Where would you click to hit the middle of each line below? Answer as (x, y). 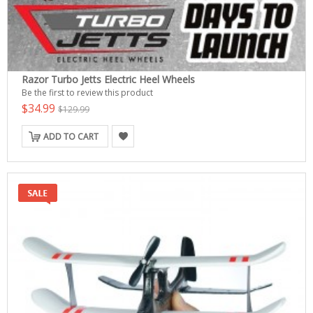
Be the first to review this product (87, 93)
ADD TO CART (71, 137)
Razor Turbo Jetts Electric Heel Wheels (108, 79)
